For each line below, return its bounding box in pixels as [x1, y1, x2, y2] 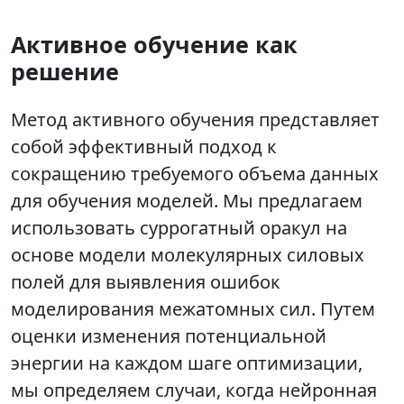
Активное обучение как [11, 29, 298, 60]
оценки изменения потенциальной [11, 324, 326, 349]
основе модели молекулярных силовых [11, 243, 364, 268]
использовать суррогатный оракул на [11, 216, 347, 241]
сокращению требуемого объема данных [11, 161, 379, 187]
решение [11, 56, 119, 87]
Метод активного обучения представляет [11, 107, 380, 133]
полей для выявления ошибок [11, 270, 280, 295]
